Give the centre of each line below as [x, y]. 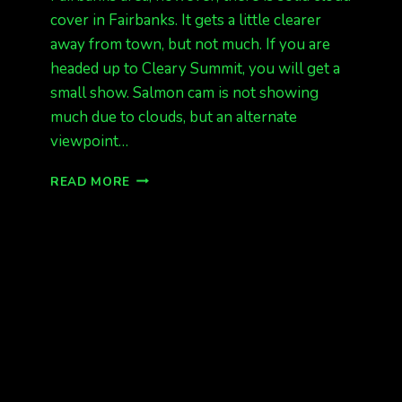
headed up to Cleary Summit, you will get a [195, 68]
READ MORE [91, 181]
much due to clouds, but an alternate [174, 117]
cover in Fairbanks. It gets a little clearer [186, 20]
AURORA [159, 271]
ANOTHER [162, 177]
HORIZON [161, 252]
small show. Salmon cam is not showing [184, 92]
